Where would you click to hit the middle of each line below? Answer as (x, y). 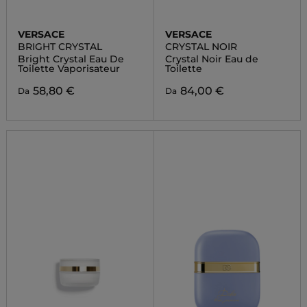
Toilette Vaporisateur (69, 69)
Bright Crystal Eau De (71, 59)
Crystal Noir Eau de (211, 59)
